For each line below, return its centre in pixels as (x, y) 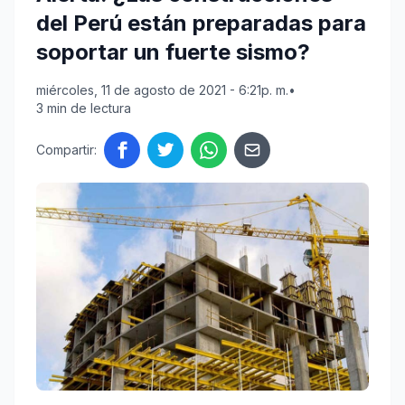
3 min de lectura (84, 108)
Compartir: (66, 150)
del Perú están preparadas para (201, 24)
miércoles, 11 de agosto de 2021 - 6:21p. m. (162, 90)
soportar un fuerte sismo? (173, 52)
